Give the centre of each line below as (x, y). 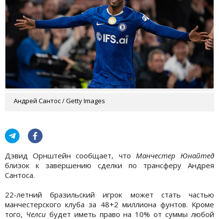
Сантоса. (20, 175)
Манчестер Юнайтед (175, 155)
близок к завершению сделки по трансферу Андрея (109, 165)
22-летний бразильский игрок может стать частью (109, 194)
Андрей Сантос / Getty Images (59, 100)
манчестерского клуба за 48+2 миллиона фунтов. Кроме (109, 204)
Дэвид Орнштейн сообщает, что (70, 155)
